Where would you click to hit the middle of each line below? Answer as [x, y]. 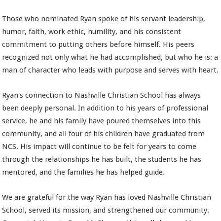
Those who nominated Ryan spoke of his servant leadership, [104, 19]
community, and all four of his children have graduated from [104, 134]
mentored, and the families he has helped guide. [84, 172]
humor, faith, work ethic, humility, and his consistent [92, 32]
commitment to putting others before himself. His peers [98, 45]
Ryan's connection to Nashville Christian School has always [102, 95]
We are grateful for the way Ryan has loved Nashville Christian [107, 198]
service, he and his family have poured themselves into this [102, 121]
